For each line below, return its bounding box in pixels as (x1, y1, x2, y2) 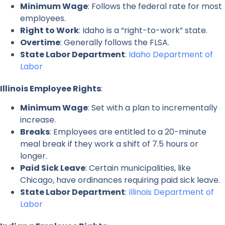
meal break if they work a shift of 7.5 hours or (20, 138, 198, 150)
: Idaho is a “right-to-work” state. (79, 24, 207, 36)
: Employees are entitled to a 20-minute (50, 126, 206, 138)
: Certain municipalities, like (85, 162, 191, 174)
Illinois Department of (129, 186, 214, 198)
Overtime (20, 36, 60, 48)
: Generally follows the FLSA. (60, 36, 169, 48)
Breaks (20, 126, 50, 138)
